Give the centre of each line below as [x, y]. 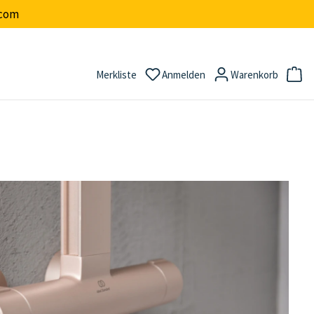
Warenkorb [254, 74]
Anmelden [184, 74]
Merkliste [116, 74]
